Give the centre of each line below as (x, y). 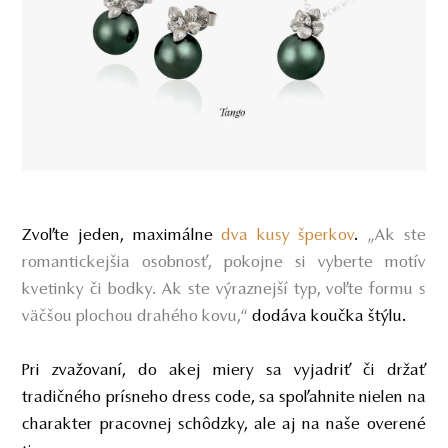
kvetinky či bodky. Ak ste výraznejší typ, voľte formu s (224, 290)
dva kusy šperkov (288, 236)
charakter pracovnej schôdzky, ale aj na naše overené (224, 425)
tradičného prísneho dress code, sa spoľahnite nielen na (224, 398)
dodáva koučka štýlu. (330, 317)
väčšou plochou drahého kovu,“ (135, 317)
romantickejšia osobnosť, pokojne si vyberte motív (224, 263)
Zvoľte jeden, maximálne (122, 236)
